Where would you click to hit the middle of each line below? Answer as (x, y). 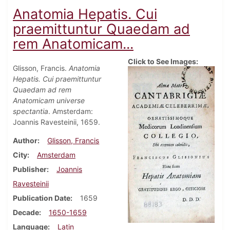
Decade (26, 213)
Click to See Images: (163, 62)
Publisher (30, 169)
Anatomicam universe (49, 101)
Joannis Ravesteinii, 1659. (56, 122)
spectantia (31, 111)
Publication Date (42, 198)
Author (25, 141)
